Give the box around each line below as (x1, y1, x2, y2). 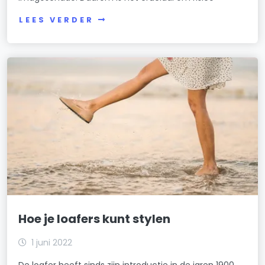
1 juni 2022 (31, 237, 73, 249)
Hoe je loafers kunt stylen (18, 211, 171, 228)
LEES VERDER (19, 15, 94, 25)
